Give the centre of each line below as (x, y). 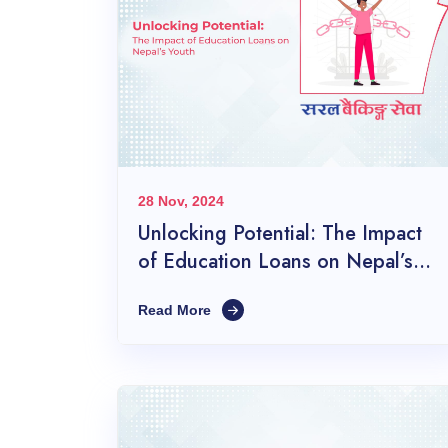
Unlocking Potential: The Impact (280, 234)
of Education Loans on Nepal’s (275, 262)
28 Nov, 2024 (181, 201)
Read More (176, 310)
